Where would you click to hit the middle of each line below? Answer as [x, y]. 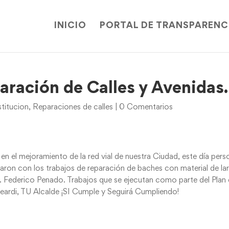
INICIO [70, 26]
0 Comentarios [146, 107]
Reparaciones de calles [73, 107]
